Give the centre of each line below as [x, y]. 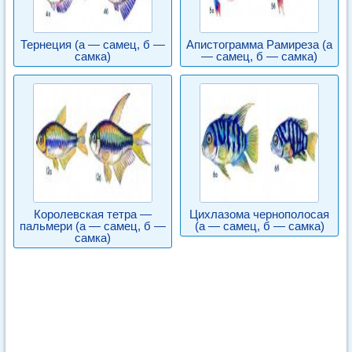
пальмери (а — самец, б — [93, 226]
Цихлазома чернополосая [259, 214]
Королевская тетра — [93, 214]
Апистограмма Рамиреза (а [259, 44]
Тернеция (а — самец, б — [93, 44]
